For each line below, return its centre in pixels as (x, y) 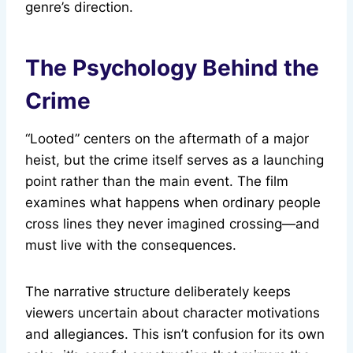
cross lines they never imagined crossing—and (173, 224)
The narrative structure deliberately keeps (158, 292)
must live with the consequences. (131, 245)
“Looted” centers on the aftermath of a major (167, 139)
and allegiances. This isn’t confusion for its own (175, 334)
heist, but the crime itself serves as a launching (175, 160)
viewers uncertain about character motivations (173, 313)
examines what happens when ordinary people (173, 203)
